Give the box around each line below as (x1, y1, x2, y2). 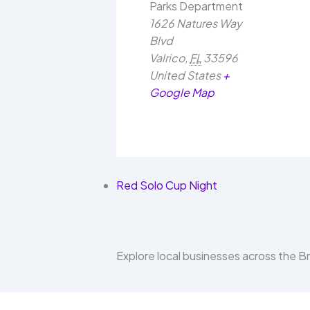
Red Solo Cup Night (116, 178, 217, 192)
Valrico (149, 51, 185, 65)
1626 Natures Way (149, 16, 242, 30)
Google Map (149, 85, 215, 100)
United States (149, 68, 221, 82)
